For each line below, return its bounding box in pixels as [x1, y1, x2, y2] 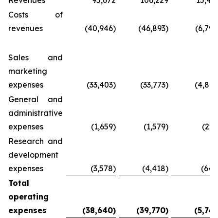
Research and [8, 136, 63, 146]
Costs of [8, 10, 63, 19]
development [8, 150, 58, 160]
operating [8, 192, 49, 201]
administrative [8, 108, 63, 118]
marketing [8, 66, 47, 76]
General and [8, 94, 63, 104]
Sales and [8, 53, 63, 62]
